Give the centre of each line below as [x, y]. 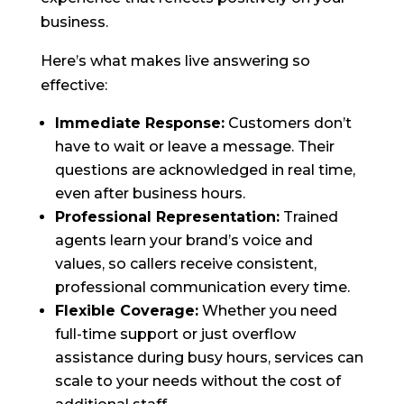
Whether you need [267, 311]
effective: [73, 86]
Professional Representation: [167, 217]
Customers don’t [288, 124]
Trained [308, 217]
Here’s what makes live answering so [175, 61]
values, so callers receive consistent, [185, 264]
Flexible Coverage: [126, 311]
